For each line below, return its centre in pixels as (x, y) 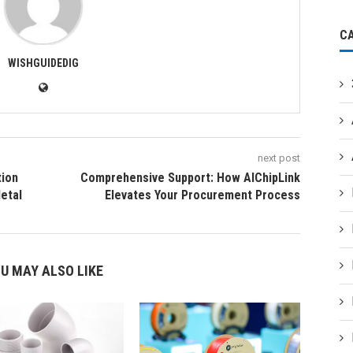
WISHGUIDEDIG (44, 63)
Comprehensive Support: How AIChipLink (191, 178)
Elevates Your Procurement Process (203, 195)
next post (279, 158)
